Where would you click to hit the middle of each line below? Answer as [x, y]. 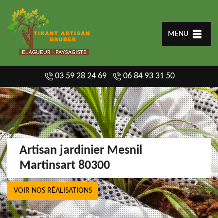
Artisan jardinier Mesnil [81, 151]
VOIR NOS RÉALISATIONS [53, 191]
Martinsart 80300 [65, 166]
